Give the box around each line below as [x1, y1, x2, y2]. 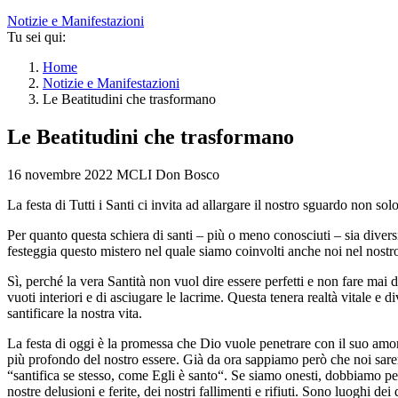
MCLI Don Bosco [116, 166, 219, 182]
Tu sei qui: [7, 29, 66, 44]
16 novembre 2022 [7, 166, 113, 182]
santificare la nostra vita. [7, 305, 142, 321]
